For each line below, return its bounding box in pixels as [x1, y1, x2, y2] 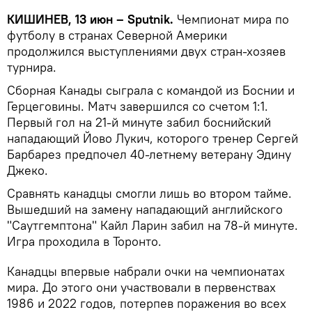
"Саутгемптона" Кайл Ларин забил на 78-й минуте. [7, 217, 298, 233]
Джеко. [7, 162, 48, 178]
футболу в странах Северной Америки [7, 26, 227, 43]
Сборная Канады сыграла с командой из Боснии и [7, 81, 295, 98]
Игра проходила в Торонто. [7, 233, 162, 249]
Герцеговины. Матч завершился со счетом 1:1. [7, 97, 268, 114]
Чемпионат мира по [173, 10, 289, 27]
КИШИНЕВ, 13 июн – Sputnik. [7, 10, 173, 27]
